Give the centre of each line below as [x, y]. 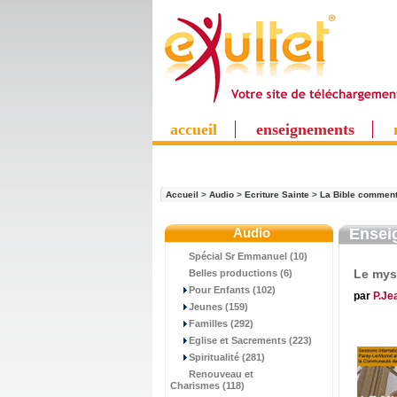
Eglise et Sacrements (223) [250, 340]
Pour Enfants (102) [232, 290]
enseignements [305, 129]
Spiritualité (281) [227, 357]
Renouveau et [221, 374]
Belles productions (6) [241, 273]
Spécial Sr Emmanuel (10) [248, 256]
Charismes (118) [207, 385]
